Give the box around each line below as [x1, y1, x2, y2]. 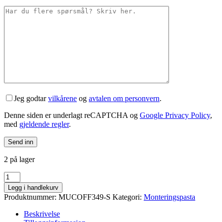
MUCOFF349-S [58, 193, 111, 202]
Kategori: [112, 193, 144, 202]
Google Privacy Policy [140, 111, 210, 120]
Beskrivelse [24, 210, 60, 219]
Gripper [3, 198, 28, 207]
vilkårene [48, 94, 77, 103]
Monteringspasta [144, 193, 195, 202]
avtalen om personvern [89, 94, 160, 103]
